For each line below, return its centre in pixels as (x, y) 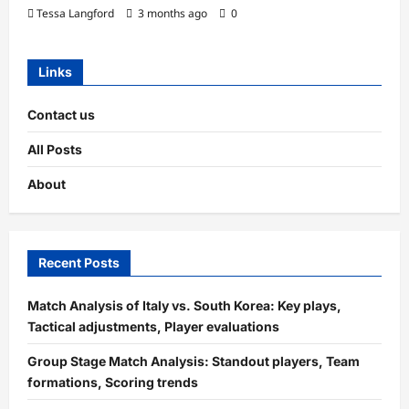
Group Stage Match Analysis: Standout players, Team (194, 362)
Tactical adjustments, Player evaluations (153, 327)
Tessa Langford (75, 14)
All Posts (55, 150)
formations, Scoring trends (113, 383)
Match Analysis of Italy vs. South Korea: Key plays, (184, 306)
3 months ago (173, 14)
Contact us (61, 115)
